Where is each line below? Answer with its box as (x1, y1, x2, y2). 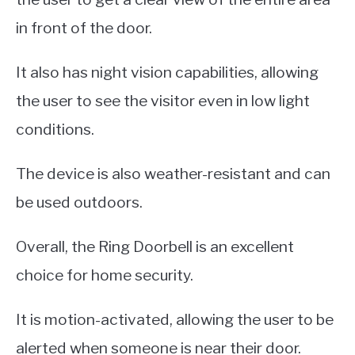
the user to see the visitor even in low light (16, 91, 310, 111)
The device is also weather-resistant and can (16, 164, 330, 184)
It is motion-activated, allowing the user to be (16, 310, 334, 330)
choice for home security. (16, 265, 193, 285)
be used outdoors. (16, 193, 143, 212)
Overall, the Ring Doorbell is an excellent (16, 237, 294, 257)
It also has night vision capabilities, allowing (16, 63, 319, 82)
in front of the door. (16, 18, 152, 38)
